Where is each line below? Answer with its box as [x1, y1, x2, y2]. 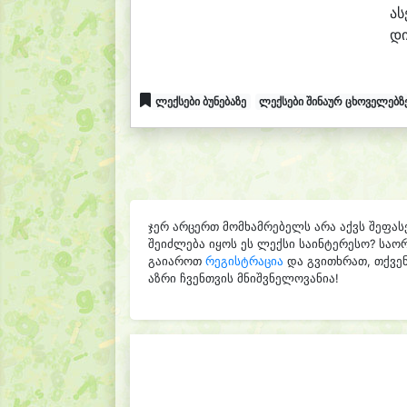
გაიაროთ [148, 254, 205, 268]
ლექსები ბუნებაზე [154, 94, 246, 108]
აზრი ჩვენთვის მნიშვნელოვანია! [148, 272, 339, 285]
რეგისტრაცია [205, 254, 283, 268]
